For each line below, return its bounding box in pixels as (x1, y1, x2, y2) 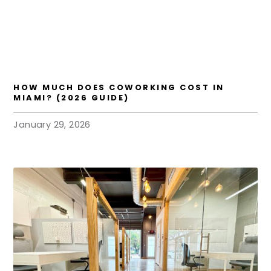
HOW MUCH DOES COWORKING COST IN (13, 81, 224, 93)
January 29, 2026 (13, 118, 91, 131)
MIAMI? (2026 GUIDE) (13, 91, 129, 103)
